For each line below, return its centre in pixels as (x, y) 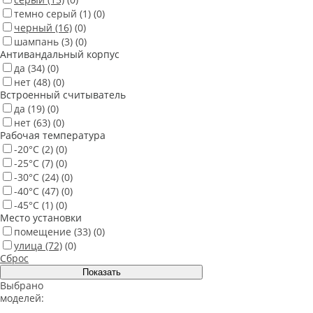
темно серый (45, 14)
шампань (36, 42)
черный (33, 28)
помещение (43, 232)
